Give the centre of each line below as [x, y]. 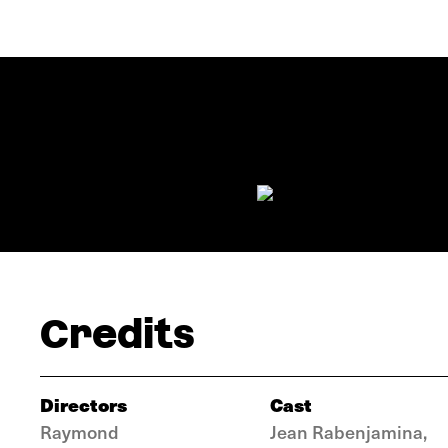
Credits [117, 334]
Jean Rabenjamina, [348, 431]
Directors [83, 404]
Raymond [79, 431]
